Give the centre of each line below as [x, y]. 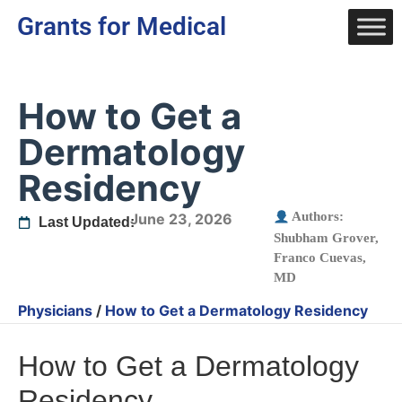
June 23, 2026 [181, 219]
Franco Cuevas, [320, 257]
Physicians [55, 310]
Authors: [317, 216]
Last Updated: [86, 222]
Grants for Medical [122, 26]
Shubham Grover [324, 237]
